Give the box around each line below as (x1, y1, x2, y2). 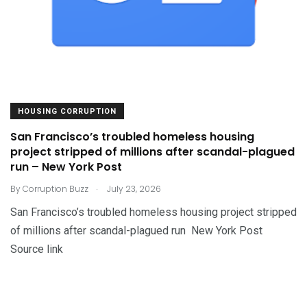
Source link (10, 242, 63, 256)
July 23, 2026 (105, 182, 161, 195)
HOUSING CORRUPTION (18, 106, 116, 116)
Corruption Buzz (23, 182, 88, 195)
